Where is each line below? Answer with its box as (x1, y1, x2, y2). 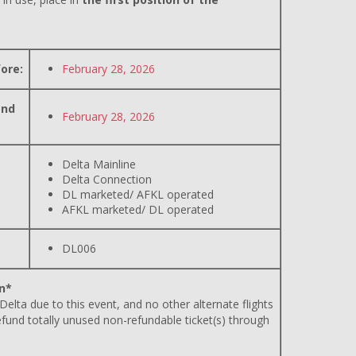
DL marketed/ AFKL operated (62, 187, 214, 202)
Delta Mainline (62, 157, 136, 172)
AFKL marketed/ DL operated (62, 202, 214, 217)
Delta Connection (62, 172, 152, 187)
